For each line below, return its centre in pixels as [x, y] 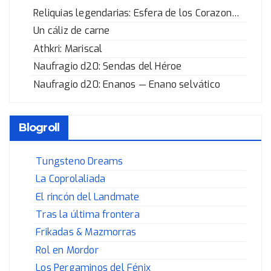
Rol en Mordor [67, 250]
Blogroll [39, 127]
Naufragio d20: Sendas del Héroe [108, 67]
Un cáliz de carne [72, 31]
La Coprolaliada [71, 179]
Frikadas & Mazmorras [86, 232]
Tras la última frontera [88, 215]
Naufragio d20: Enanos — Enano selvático [127, 84]
